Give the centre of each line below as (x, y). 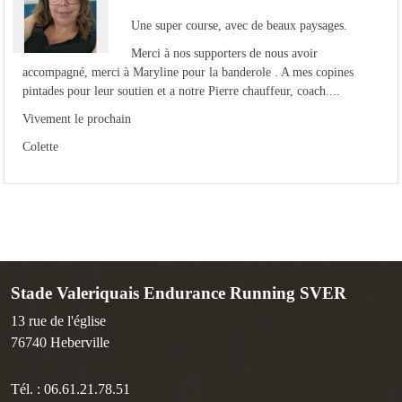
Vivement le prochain (79, 118)
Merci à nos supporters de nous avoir (224, 52)
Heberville (80, 342)
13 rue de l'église (58, 320)
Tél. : (27, 389)
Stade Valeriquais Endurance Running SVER (179, 293)
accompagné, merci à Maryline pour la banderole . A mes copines (188, 71)
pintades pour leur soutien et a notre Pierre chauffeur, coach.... (183, 90)
